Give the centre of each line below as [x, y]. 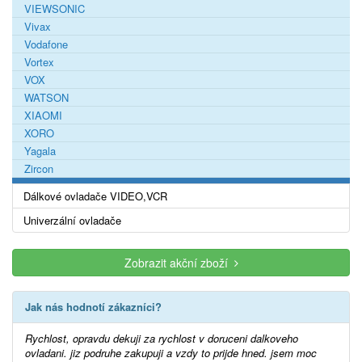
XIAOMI [43, 115]
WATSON [46, 97]
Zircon [39, 168]
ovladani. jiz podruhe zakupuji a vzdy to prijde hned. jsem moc [171, 352]
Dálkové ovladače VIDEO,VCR [95, 196]
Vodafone [46, 44]
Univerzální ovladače [72, 220]
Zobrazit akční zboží [179, 262]
